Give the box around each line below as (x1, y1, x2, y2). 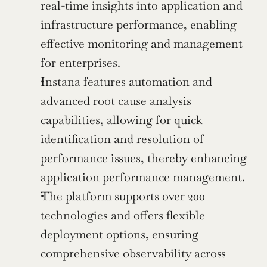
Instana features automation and (41, 74, 212, 89)
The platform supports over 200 (41, 188, 205, 204)
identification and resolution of (41, 131, 204, 147)
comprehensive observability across (41, 246, 226, 261)
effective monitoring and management (41, 36, 243, 51)
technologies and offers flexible (41, 207, 205, 223)
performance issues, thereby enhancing (41, 150, 247, 166)
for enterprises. (41, 55, 120, 70)
